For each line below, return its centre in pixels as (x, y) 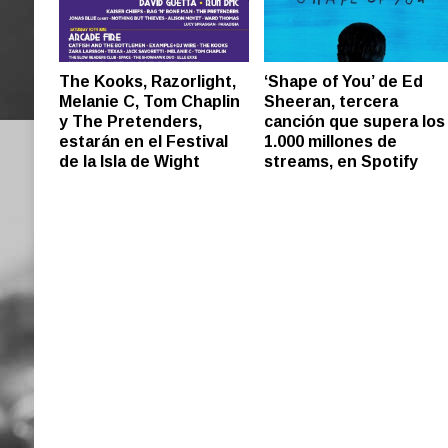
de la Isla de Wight (129, 161)
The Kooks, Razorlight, (147, 81)
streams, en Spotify (341, 161)
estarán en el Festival (143, 141)
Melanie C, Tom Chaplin (149, 101)
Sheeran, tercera (331, 101)
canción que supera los (355, 121)
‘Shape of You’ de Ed (344, 81)
